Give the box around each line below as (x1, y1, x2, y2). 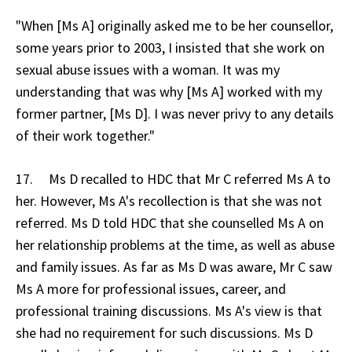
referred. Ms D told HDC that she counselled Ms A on (16, 213, 324, 232)
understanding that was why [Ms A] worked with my (16, 82, 322, 101)
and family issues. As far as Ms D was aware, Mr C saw (16, 257, 332, 276)
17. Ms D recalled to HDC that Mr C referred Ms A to (16, 169, 331, 188)
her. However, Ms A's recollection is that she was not (16, 191, 322, 210)
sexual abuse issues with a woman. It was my (16, 60, 280, 79)
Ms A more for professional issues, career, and (16, 279, 286, 298)
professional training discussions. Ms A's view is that (16, 301, 322, 320)
